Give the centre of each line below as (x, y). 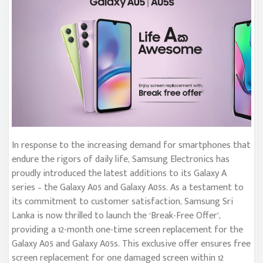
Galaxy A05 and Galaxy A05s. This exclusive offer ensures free (131, 244)
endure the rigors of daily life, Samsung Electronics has (121, 160)
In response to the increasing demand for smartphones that (131, 146)
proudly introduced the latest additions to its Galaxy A (119, 174)
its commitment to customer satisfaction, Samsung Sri (122, 202)
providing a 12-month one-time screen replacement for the (127, 230)
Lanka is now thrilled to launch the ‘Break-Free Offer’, (116, 216)
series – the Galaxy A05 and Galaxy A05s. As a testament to (128, 188)
